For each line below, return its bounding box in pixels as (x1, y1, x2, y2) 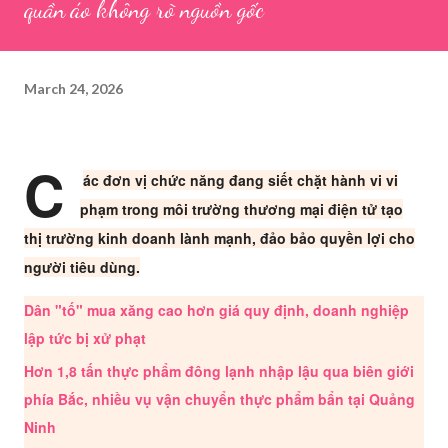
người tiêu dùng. (24, 257, 140, 277)
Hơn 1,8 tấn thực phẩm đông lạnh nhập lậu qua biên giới (24, 361, 414, 381)
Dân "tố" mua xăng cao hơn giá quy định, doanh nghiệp (24, 300, 409, 320)
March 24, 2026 (24, 79, 123, 97)
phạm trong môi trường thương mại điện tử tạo (80, 199, 403, 219)
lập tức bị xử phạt (24, 328, 146, 348)
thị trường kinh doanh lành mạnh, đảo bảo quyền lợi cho (24, 228, 415, 248)
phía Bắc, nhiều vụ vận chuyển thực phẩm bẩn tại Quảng (24, 389, 415, 409)
